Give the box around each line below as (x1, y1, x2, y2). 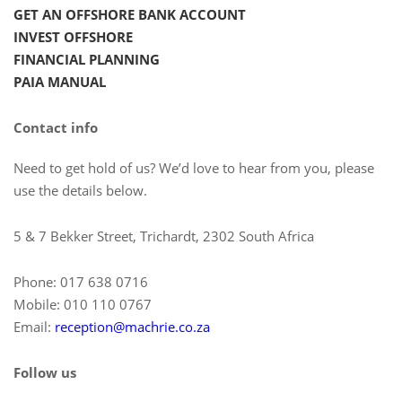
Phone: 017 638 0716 (13, 272, 148, 291)
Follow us (13, 363, 76, 381)
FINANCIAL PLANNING (13, 49, 160, 68)
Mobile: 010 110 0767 (13, 294, 152, 313)
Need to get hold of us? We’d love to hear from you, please (13, 158, 374, 177)
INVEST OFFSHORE (13, 27, 133, 46)
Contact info (13, 118, 98, 136)
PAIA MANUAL (13, 72, 106, 91)
